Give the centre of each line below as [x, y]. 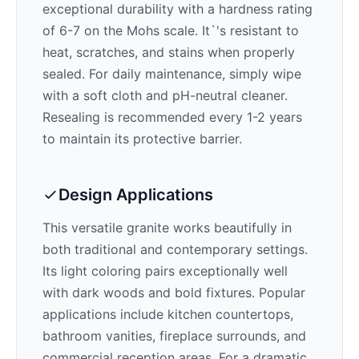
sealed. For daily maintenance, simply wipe [172, 74]
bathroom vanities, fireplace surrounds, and [174, 336]
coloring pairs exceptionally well [188, 271]
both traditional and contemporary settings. [175, 249]
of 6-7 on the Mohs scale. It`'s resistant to [171, 30]
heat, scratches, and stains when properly [169, 52]
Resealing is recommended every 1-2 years [172, 117]
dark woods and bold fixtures [162, 292]
